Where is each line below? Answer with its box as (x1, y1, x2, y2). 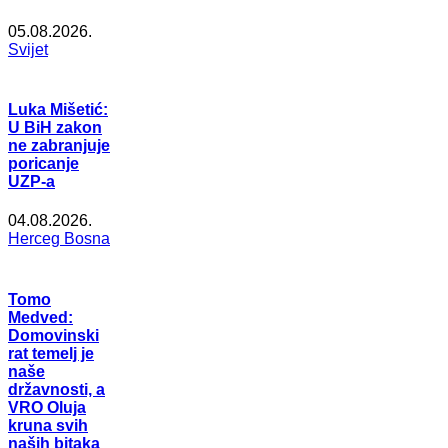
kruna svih (8, 416, 88, 434)
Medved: (8, 308, 73, 326)
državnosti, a (8, 380, 105, 398)
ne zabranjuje (8, 137, 110, 155)
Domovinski (8, 326, 99, 344)
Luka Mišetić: (8, 101, 108, 119)
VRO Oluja (8, 398, 86, 416)
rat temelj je (8, 344, 94, 362)
